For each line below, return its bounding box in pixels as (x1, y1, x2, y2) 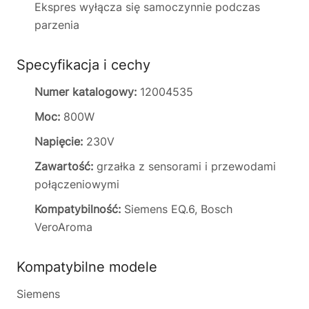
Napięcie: (34, 134, 83, 148)
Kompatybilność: (34, 202, 121, 216)
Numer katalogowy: (34, 85, 137, 99)
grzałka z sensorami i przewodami (93, 159, 276, 173)
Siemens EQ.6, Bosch (121, 202, 232, 216)
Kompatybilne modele (17, 259, 157, 275)
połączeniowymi (34, 177, 119, 191)
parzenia (34, 18, 79, 32)
